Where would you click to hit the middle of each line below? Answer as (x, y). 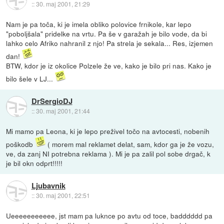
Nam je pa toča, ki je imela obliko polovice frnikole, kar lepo (99, 24)
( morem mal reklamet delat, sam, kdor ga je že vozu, (130, 144)
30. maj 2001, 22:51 (63, 195)
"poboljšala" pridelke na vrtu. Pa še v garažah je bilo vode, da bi (107, 34)
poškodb (21, 144)
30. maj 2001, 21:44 (63, 111)
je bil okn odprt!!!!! (34, 163)
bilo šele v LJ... (31, 79)
